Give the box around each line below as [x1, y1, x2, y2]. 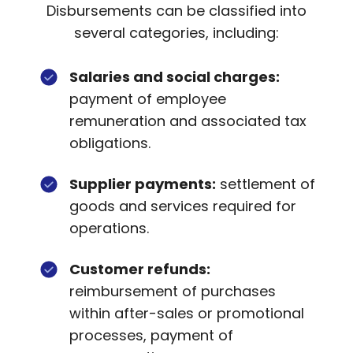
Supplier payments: [69, 173, 216, 194]
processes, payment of [69, 325, 233, 345]
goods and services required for [69, 195, 296, 216]
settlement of [216, 173, 315, 194]
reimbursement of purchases [69, 281, 276, 301]
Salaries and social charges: [69, 66, 280, 87]
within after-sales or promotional [69, 303, 304, 323]
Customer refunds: [69, 258, 210, 279]
